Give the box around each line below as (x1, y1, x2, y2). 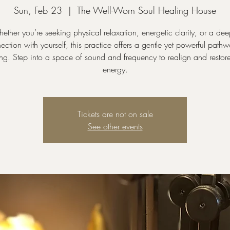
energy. (102, 64, 128, 75)
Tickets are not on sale (77, 108, 153, 120)
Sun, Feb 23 (14, 4, 62, 16)
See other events (87, 121, 143, 132)
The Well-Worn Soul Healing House (77, 4, 216, 16)
